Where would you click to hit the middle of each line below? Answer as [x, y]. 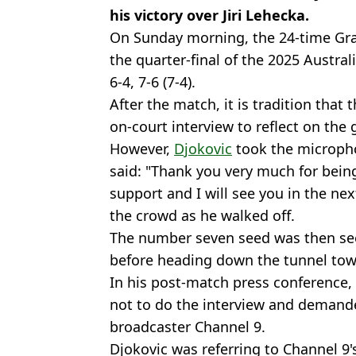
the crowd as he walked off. [202, 215]
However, [142, 148]
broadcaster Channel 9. [188, 326]
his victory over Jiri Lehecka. [209, 15]
